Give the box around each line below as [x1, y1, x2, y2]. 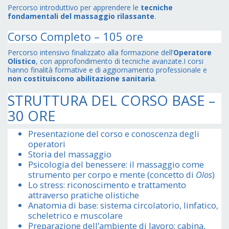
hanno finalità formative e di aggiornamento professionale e [8, 65, 207, 75]
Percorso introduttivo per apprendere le [8, 3, 141, 13]
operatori [28, 138, 65, 150]
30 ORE [8, 106, 56, 126]
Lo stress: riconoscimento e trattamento [28, 179, 186, 191]
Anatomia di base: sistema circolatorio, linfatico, [28, 199, 218, 212]
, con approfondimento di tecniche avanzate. [36, 56, 184, 66]
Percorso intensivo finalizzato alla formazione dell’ [8, 48, 173, 58]
